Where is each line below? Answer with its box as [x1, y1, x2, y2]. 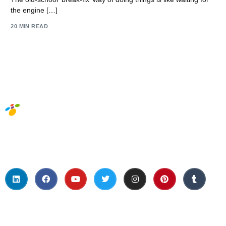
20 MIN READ [11, 23, 48, 30]
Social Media [150, 130, 210, 142]
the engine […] [11, 6, 58, 14]
